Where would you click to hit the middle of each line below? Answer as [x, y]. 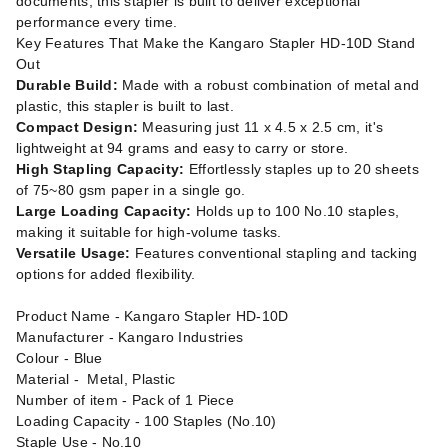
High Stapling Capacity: [100, 169]
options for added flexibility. [106, 274]
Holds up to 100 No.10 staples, [295, 211]
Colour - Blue [59, 358]
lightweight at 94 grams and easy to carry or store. [182, 148]
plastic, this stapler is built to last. [125, 106]
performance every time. [97, 22]
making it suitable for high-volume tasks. [149, 232]
